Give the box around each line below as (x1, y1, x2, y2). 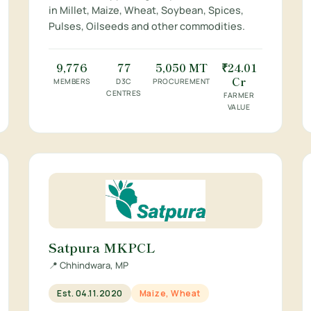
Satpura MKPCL (49, 238, 156, 256)
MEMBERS (53, 76, 91, 86)
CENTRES (106, 88, 142, 98)
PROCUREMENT (153, 76, 210, 86)
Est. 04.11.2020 (57, 287, 123, 299)
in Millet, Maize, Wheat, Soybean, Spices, (49, 3, 244, 17)
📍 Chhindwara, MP (49, 259, 129, 271)
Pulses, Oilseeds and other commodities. (49, 19, 246, 33)
